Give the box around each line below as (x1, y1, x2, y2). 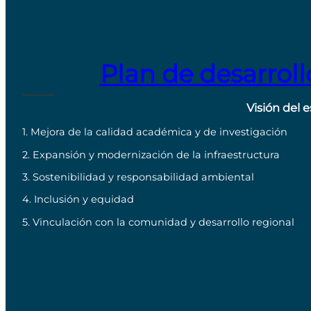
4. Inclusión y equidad (22, 193, 134, 206)
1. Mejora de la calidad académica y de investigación (22, 126, 287, 139)
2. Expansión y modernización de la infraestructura (22, 148, 280, 161)
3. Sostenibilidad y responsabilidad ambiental (22, 171, 254, 184)
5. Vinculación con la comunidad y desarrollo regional (22, 215, 294, 228)
